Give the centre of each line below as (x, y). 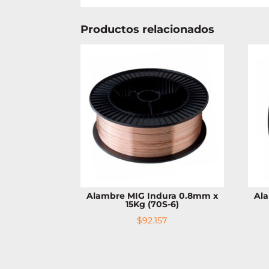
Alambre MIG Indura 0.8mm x (152, 196)
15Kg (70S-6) (152, 204)
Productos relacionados (148, 30)
